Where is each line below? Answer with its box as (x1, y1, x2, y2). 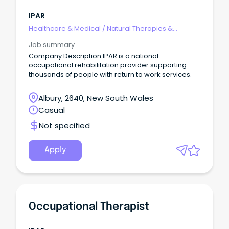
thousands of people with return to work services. (29, 69, 192, 79)
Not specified (39, 120, 90, 131)
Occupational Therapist (29, 201, 149, 213)
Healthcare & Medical (29, 23, 101, 33)
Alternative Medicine (29, 33, 97, 43)
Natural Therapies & (107, 23, 173, 33)
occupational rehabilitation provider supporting (29, 60, 187, 70)
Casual (38, 105, 65, 116)
